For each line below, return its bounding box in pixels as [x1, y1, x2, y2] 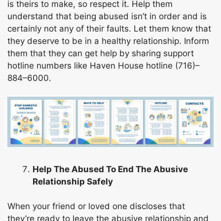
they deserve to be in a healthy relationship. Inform [7, 36, 209, 46]
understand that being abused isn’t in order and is [7, 11, 207, 21]
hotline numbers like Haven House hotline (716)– [7, 60, 200, 71]
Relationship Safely [33, 176, 113, 186]
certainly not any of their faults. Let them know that [7, 23, 211, 34]
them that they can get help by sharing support [7, 48, 194, 58]
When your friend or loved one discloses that [7, 201, 185, 212]
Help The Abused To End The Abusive [33, 164, 188, 174]
